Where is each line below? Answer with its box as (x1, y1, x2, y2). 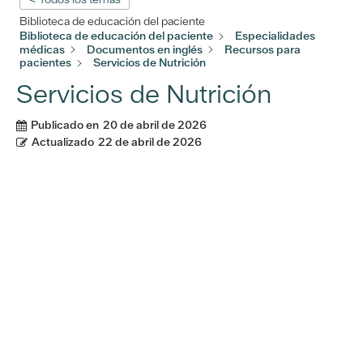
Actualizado (32, 135, 94, 150)
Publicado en (31, 117, 99, 133)
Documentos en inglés (87, 41, 203, 57)
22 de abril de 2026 (98, 135, 202, 150)
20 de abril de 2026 (103, 117, 207, 133)
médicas (19, 41, 65, 57)
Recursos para (224, 41, 301, 57)
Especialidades (235, 28, 315, 44)
